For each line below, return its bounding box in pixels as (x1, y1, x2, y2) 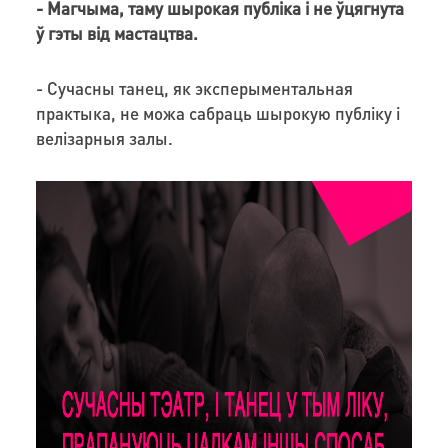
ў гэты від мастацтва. (35, 21, 198, 44)
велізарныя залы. (35, 126, 173, 149)
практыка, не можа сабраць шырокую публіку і (35, 101, 400, 124)
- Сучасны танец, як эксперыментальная (35, 76, 353, 99)
